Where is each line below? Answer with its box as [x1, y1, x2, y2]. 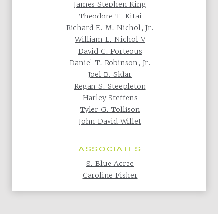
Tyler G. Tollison [80, 105, 140, 114]
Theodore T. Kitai [78, 11, 142, 20]
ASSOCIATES [78, 143, 142, 153]
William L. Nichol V [75, 35, 145, 44]
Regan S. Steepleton [74, 81, 146, 91]
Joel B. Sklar [88, 70, 132, 79]
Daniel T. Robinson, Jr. [69, 58, 151, 67]
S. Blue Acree [86, 159, 134, 168]
